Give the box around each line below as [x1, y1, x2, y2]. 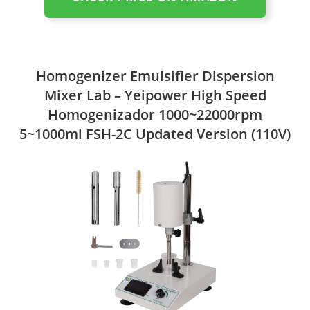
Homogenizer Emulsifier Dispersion [35, 66, 275, 85]
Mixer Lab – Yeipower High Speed [44, 85, 266, 104]
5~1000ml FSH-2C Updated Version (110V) [19, 124, 291, 143]
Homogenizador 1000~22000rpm [48, 104, 262, 124]
